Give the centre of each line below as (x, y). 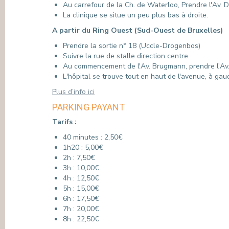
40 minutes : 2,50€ (93, 137)
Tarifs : (64, 122)
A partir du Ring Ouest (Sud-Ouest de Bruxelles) (138, 30)
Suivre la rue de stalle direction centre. (126, 56)
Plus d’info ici (73, 92)
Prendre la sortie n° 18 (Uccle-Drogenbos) (132, 46)
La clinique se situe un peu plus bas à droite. (135, 15)
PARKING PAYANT (88, 107)
